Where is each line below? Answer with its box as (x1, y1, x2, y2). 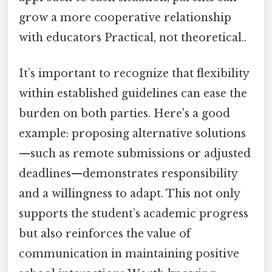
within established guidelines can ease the (19, 86, 247, 100)
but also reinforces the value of (19, 226, 191, 240)
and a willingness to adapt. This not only (19, 186, 240, 200)
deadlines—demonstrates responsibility (19, 166, 237, 180)
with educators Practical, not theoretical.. (19, 30, 246, 44)
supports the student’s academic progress (19, 206, 248, 220)
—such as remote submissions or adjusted (19, 146, 251, 160)
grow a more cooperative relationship (19, 10, 231, 24)
